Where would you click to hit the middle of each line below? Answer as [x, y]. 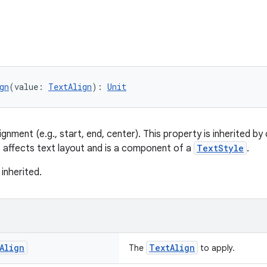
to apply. [216, 248]
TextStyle [220, 148]
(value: [29, 87]
